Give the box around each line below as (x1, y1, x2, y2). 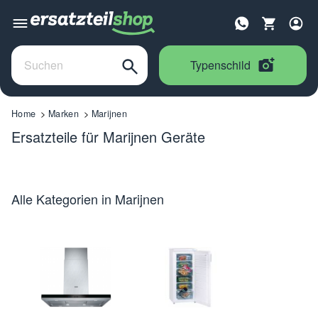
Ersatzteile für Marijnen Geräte (11, 126, 205, 147)
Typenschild (190, 56, 251, 73)
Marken (48, 106, 79, 120)
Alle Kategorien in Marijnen (11, 189, 164, 208)
